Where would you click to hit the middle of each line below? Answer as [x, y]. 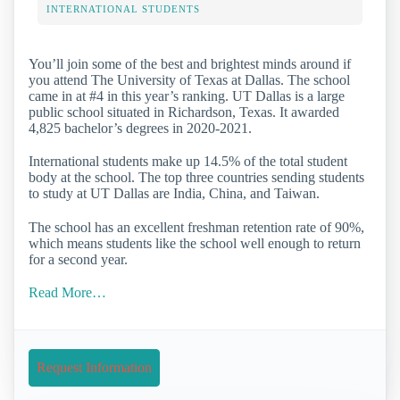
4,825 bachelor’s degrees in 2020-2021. [140, 129]
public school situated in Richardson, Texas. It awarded [184, 112]
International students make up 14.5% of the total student [188, 162]
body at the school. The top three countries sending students [196, 178]
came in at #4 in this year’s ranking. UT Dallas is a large [187, 96]
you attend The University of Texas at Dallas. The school [189, 80]
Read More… [67, 292]
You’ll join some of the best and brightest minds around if [190, 64]
